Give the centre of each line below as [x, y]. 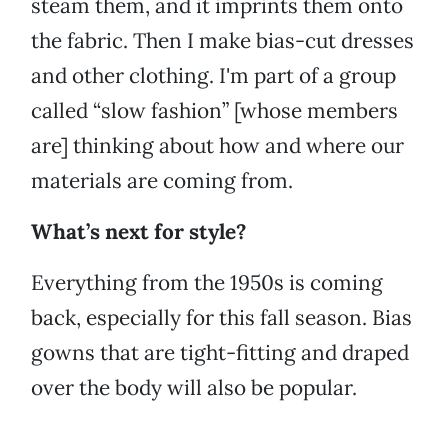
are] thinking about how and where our [217, 146]
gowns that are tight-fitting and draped [220, 353]
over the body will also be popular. [194, 388]
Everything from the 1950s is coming [207, 283]
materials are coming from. [162, 181]
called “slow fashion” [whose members [214, 111]
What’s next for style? [138, 232]
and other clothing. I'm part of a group [213, 76]
